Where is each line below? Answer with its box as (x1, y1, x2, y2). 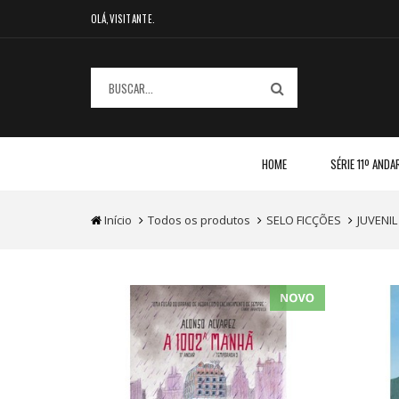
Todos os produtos (148, 212, 250, 228)
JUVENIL (357, 212, 397, 228)
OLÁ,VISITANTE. (91, 12, 156, 26)
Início (104, 212, 132, 228)
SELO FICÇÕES (266, 212, 341, 228)
